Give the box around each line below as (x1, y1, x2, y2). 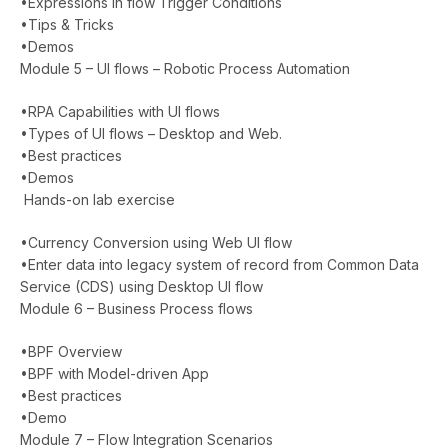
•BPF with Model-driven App (20, 364, 209, 382)
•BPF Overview (20, 342, 122, 360)
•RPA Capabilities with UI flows (20, 102, 220, 120)
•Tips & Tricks (20, 15, 114, 33)
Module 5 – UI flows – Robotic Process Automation (20, 59, 354, 77)
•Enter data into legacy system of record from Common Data (20, 255, 419, 273)
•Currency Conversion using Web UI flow (20, 233, 292, 251)
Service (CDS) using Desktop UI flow (20, 277, 263, 295)
